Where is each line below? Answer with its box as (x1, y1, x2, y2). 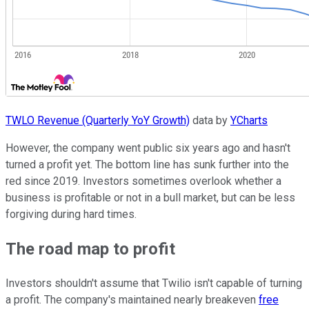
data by (190, 113, 230, 127)
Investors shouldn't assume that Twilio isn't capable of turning (6, 276, 302, 290)
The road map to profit (6, 239, 175, 259)
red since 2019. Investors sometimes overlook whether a (6, 174, 281, 188)
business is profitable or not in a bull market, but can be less (6, 190, 295, 204)
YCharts (230, 113, 268, 127)
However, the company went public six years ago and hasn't (6, 141, 290, 154)
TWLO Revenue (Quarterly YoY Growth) (6, 113, 190, 127)
